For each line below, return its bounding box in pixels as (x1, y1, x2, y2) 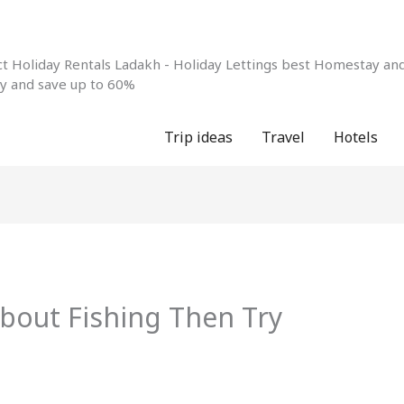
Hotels (334, 127, 378, 148)
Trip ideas (164, 127, 233, 148)
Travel (262, 127, 305, 148)
